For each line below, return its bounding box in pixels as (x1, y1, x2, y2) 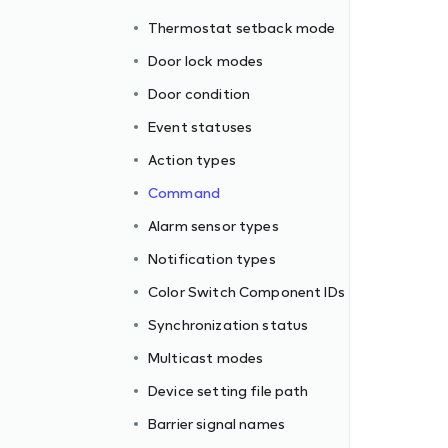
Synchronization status (148, 316, 309, 333)
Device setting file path (148, 382, 309, 399)
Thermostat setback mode (148, 19, 336, 36)
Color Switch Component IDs (148, 283, 345, 300)
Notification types (148, 250, 276, 267)
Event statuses (148, 118, 253, 135)
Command (148, 184, 221, 201)
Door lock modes (148, 52, 264, 69)
